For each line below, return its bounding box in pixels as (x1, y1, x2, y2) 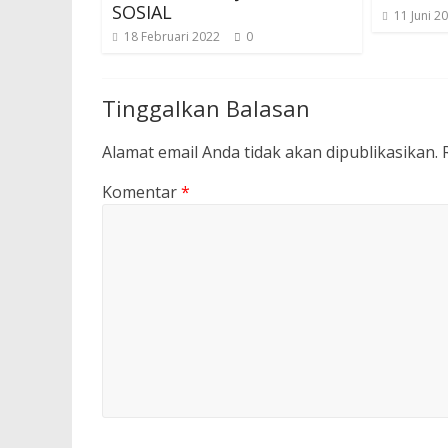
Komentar (102, 181, 181, 203)
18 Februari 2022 (124, 28, 220, 45)
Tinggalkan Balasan (102, 93, 310, 123)
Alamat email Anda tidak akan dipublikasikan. (102, 141, 438, 163)
